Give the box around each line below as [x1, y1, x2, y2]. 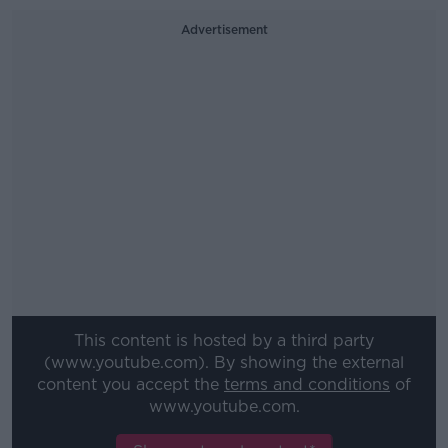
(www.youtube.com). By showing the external [44, 353, 404, 373]
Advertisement [180, 22, 268, 37]
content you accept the [37, 375, 224, 395]
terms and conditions [224, 375, 390, 395]
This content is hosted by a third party [74, 331, 374, 351]
